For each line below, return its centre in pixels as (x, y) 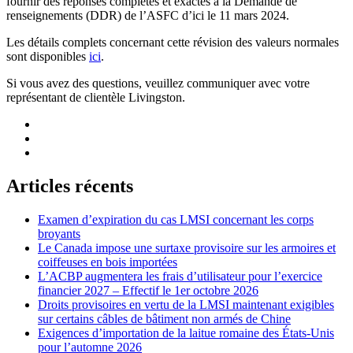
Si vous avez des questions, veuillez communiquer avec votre (158, 84)
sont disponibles (48, 57)
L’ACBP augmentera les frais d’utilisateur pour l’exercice (180, 277)
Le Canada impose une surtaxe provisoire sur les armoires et (187, 248)
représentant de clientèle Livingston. (96, 98)
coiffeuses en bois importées (108, 262)
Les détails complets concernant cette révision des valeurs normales (173, 43)
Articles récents (70, 186)
